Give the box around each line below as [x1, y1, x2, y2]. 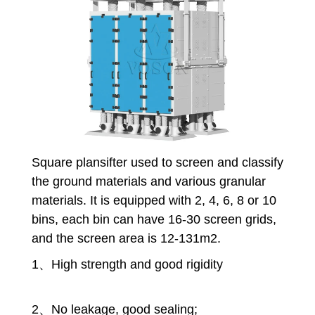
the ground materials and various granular [31, 174, 266, 189]
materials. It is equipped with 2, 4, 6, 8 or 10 [31, 193, 276, 208]
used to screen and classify [127, 155, 283, 170]
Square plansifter [31, 155, 127, 170]
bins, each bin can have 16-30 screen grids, [31, 212, 276, 227]
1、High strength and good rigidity [31, 257, 223, 272]
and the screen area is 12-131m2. [31, 231, 221, 246]
